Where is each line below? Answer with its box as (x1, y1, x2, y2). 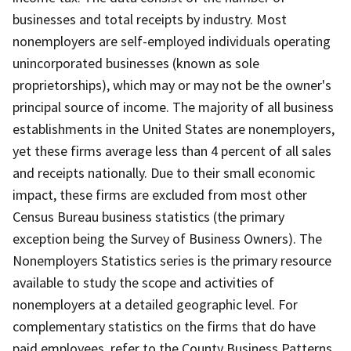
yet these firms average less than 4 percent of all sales (13, 141, 331, 160)
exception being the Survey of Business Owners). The (13, 229, 322, 248)
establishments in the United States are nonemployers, (13, 119, 335, 138)
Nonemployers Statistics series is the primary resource (13, 251, 331, 270)
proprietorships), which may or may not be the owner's (13, 75, 331, 94)
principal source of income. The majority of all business (13, 97, 334, 116)
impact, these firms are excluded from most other (13, 185, 307, 204)
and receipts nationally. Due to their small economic (13, 163, 315, 182)
